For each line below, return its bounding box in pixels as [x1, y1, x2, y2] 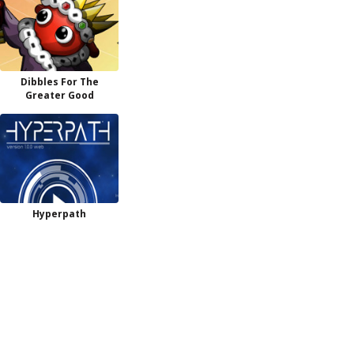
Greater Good [24, 88, 94, 102]
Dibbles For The [20, 75, 99, 88]
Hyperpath [32, 207, 86, 220]
